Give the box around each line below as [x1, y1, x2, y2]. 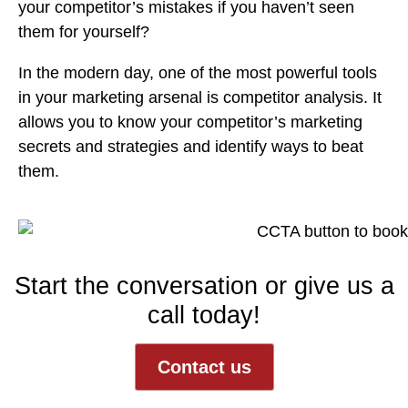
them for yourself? [18, 23, 149, 41]
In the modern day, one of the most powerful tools [18, 64, 377, 82]
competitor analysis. [223, 88, 368, 107]
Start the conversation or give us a [14, 271, 394, 300]
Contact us [157, 356, 251, 377]
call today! [148, 301, 260, 329]
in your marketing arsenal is [18, 88, 223, 107]
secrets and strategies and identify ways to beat [18, 138, 363, 156]
